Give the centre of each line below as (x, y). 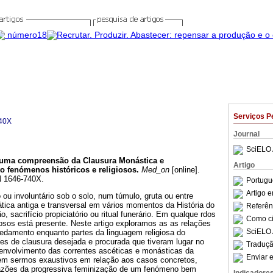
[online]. (185, 170)
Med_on (154, 170)
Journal (246, 134)
